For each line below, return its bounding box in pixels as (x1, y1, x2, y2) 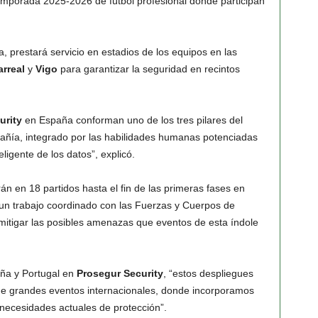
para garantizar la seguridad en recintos (57, 63, 240, 75)
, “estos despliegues (163, 268, 253, 279)
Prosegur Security (76, 268, 163, 279)
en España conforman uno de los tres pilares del (21, 114, 243, 126)
